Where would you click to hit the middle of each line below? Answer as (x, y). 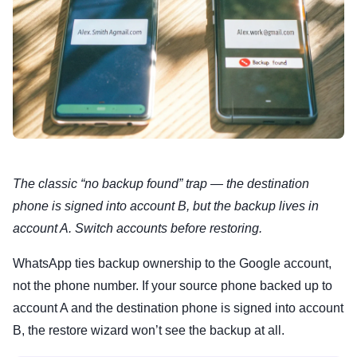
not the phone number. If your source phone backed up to (173, 286)
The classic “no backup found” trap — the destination (161, 184)
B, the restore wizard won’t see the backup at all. (149, 331)
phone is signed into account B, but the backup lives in (166, 206)
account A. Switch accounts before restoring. (137, 229)
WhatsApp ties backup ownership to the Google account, (172, 264)
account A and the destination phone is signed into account (178, 308)
